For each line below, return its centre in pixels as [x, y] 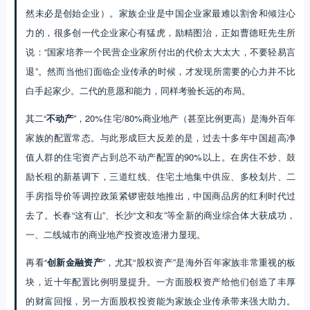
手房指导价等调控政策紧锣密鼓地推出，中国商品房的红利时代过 [161, 196]
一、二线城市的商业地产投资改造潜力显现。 [116, 235]
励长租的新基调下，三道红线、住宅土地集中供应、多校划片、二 [161, 176]
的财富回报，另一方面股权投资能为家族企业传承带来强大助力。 [161, 301]
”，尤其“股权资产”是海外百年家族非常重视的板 [199, 262]
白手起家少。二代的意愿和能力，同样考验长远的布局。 [138, 91]
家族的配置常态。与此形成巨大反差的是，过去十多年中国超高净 [161, 138]
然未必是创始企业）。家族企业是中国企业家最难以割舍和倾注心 [161, 13]
